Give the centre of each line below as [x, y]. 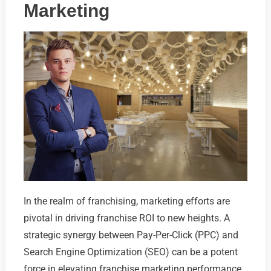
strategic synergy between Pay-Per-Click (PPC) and [131, 235]
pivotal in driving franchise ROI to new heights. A [126, 218]
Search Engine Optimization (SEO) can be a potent [130, 252]
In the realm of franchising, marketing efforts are [126, 201]
